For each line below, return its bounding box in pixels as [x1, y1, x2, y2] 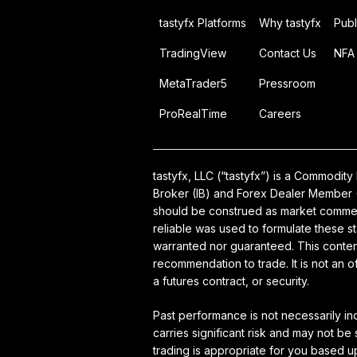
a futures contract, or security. [153, 273, 309, 288]
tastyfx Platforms [159, 16, 246, 29]
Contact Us [259, 46, 316, 60]
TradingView [159, 46, 226, 60]
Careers [259, 107, 301, 120]
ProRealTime [159, 107, 227, 120]
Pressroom [259, 76, 316, 90]
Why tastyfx [259, 16, 321, 29]
